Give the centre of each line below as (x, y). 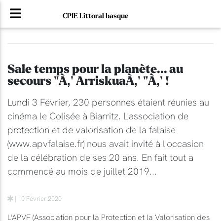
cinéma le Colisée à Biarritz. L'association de (98, 116)
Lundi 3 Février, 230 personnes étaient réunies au (108, 102)
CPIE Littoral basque (96, 16)
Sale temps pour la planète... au (95, 69)
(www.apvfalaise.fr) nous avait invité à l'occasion (106, 144)
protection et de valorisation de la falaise (92, 130)
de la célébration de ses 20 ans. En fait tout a (100, 157)
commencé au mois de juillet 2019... (82, 171)
